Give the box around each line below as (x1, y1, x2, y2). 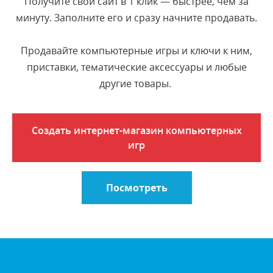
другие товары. (99, 77, 174, 90)
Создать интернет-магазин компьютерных (31, 124, 242, 137)
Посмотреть (105, 181, 168, 194)
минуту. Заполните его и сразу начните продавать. (16, 11, 257, 24)
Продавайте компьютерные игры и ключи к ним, (21, 44, 252, 57)
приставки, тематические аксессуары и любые (26, 60, 247, 74)
